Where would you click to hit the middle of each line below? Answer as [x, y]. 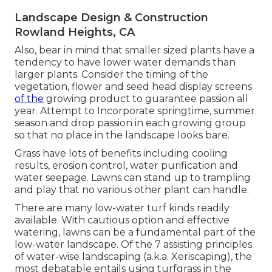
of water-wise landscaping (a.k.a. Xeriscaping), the [133, 257]
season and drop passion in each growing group [130, 123]
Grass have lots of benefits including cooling [121, 154]
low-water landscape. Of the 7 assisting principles [133, 245]
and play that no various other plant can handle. [132, 190]
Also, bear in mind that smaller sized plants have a [134, 50]
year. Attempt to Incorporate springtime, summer [135, 111]
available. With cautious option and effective [122, 220]
